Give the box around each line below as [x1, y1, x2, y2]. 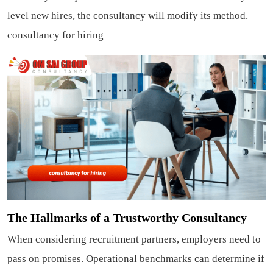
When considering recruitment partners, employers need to [7, 233, 261, 245]
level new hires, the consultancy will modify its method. [7, 10, 248, 22]
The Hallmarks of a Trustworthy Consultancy [7, 210, 247, 224]
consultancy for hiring [7, 29, 104, 41]
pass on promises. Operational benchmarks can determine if [7, 252, 264, 264]
